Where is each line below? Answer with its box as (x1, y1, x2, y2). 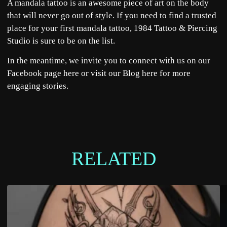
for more (158, 68, 191, 79)
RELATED (71, 148, 156, 169)
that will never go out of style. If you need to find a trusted (7, 10, 216, 20)
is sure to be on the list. (30, 35, 117, 46)
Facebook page (7, 68, 63, 79)
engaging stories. (7, 81, 68, 91)
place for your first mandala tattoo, (7, 23, 134, 33)
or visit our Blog (79, 68, 142, 79)
